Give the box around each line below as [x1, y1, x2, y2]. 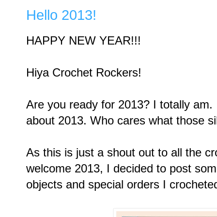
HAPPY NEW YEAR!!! [26, 33, 141, 47]
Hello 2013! [26, 7, 96, 23]
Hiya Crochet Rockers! [26, 65, 141, 79]
